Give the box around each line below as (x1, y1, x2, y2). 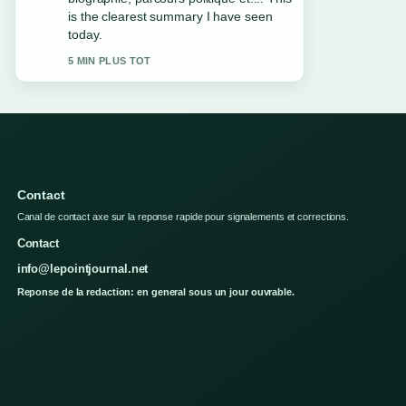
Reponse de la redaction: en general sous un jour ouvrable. (16, 270, 295, 281)
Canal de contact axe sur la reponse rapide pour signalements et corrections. (16, 195, 350, 206)
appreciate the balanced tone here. (68, 9, 266, 24)
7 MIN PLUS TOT (68, 37, 151, 48)
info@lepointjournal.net (16, 246, 149, 259)
